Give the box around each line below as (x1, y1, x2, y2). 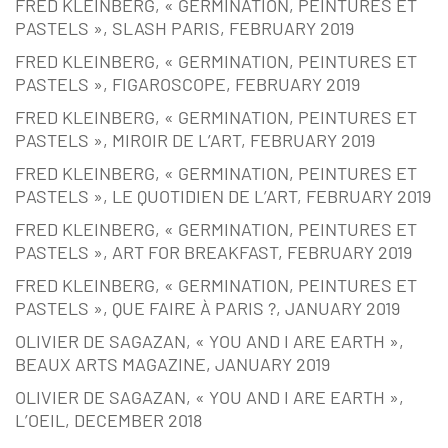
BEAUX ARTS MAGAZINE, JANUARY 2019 (15, 353, 330, 376)
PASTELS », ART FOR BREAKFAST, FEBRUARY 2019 (15, 241, 412, 264)
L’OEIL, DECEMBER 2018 (15, 409, 202, 432)
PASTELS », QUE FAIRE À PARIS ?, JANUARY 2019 (15, 297, 400, 320)
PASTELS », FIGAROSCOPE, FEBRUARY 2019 (15, 73, 360, 96)
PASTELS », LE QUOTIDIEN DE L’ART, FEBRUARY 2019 (15, 185, 431, 208)
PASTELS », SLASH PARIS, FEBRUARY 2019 (15, 17, 354, 40)
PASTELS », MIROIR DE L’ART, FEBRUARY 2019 (15, 129, 375, 152)
